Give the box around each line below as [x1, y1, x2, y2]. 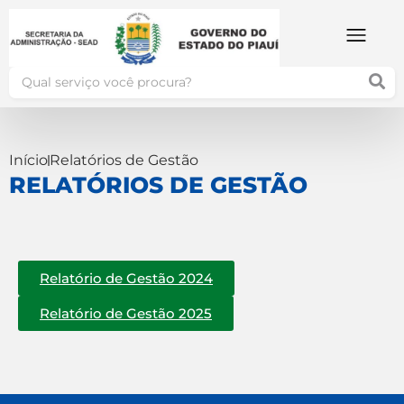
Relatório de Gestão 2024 [40, 269, 213, 287]
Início [9, 151, 48, 170]
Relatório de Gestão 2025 [40, 304, 212, 322]
